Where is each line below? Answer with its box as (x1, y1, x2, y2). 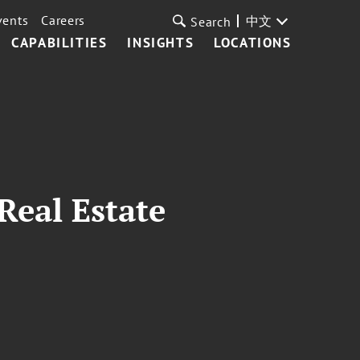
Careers (41, 12, 86, 28)
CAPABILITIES (11, 34, 108, 51)
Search (190, 14, 231, 30)
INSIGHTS (127, 34, 194, 51)
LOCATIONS (214, 34, 292, 51)
